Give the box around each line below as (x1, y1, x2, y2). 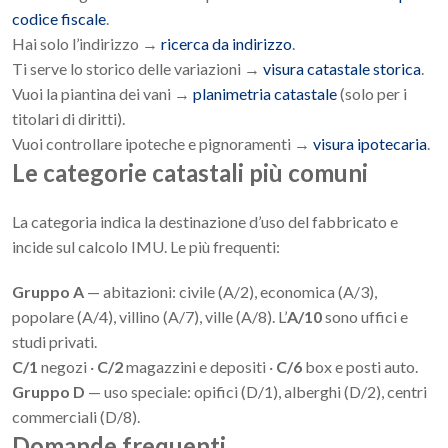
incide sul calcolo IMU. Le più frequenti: (12, 237, 280, 257)
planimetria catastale (193, 84, 337, 104)
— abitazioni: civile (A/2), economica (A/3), (84, 282, 377, 302)
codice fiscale (12, 9, 106, 29)
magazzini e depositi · (123, 357, 276, 377)
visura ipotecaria (313, 134, 427, 154)
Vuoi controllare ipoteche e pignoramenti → (12, 134, 313, 154)
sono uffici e (322, 307, 408, 327)
